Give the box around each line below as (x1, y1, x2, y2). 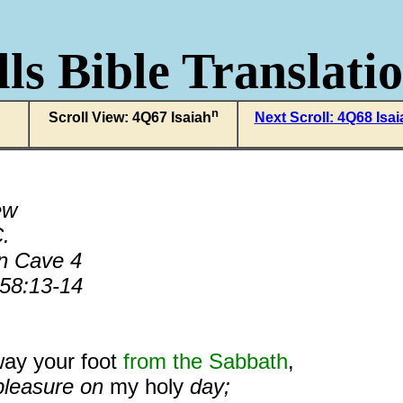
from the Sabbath (123, 349, 288, 373)
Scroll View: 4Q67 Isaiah (48, 110, 211, 126)
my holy (110, 374, 184, 399)
